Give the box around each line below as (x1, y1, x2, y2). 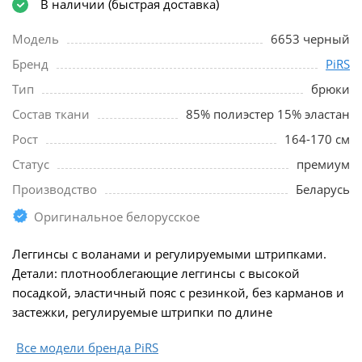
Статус (12, 155, 49, 172)
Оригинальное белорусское (34, 208, 200, 225)
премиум (297, 155, 350, 172)
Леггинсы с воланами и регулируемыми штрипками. (12, 245, 326, 262)
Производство (12, 180, 97, 197)
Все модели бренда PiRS (16, 339, 158, 356)
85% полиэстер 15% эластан (186, 105, 350, 122)
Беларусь (296, 180, 350, 197)
